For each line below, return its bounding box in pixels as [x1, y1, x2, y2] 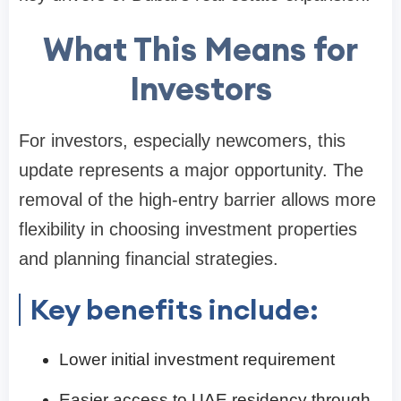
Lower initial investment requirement [59, 349, 335, 369]
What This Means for [43, 28, 358, 70]
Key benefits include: [30, 290, 319, 328]
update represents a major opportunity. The [19, 159, 363, 180]
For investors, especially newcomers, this [19, 130, 346, 150]
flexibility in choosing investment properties [19, 218, 357, 239]
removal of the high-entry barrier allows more [19, 189, 376, 209]
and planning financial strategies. [19, 248, 278, 269]
